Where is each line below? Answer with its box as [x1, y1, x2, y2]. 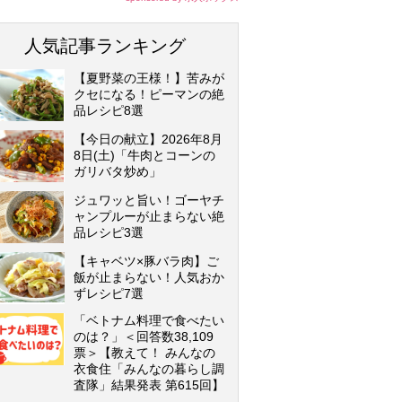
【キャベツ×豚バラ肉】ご [74, 254, 219, 268]
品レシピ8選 [74, 103, 144, 118]
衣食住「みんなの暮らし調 [74, 362, 224, 376]
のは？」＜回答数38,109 [74, 329, 214, 344]
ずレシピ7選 [74, 286, 144, 301]
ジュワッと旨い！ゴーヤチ [74, 193, 224, 207]
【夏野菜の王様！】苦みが [74, 71, 224, 85]
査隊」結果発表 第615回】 [74, 378, 224, 392]
